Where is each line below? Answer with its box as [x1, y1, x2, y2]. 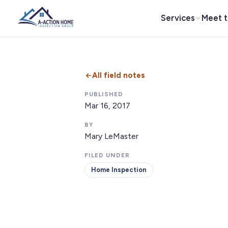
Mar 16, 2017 [84, 101, 130, 110]
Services [161, 13, 195, 23]
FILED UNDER [84, 152, 130, 159]
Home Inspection [91, 166, 147, 174]
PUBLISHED [84, 91, 123, 98]
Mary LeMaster [84, 131, 138, 141]
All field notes [92, 71, 145, 80]
